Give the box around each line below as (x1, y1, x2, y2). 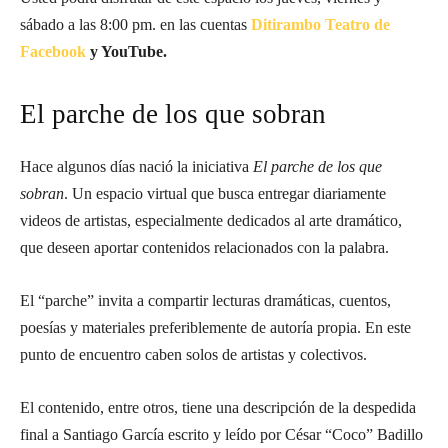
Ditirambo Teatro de (251, 16, 390, 33)
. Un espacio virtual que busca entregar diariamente (64, 185, 386, 202)
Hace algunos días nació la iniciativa (20, 158, 253, 175)
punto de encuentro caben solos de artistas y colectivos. (20, 346, 367, 363)
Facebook (20, 43, 86, 60)
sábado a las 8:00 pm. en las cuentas (20, 16, 251, 33)
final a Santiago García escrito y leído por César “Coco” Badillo (20, 426, 423, 443)
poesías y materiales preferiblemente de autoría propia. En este (20, 319, 411, 336)
